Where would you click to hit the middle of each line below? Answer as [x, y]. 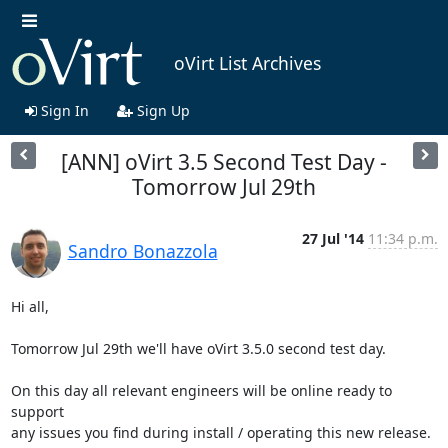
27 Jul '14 [332, 238]
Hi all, [29, 306]
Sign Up [161, 110]
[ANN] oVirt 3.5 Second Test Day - [224, 161]
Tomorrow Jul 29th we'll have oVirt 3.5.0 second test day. [198, 348]
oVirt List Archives [247, 63]
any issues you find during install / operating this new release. [220, 432]
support [37, 411]
